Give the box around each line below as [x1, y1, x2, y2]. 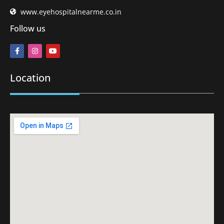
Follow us [10, 23, 45, 34]
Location [10, 71, 50, 85]
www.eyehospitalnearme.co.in [20, 7, 122, 17]
